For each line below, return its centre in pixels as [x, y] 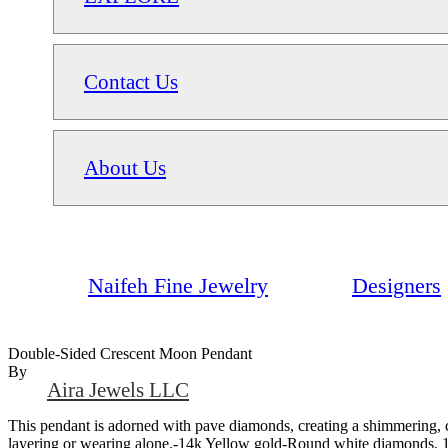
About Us [125, 167]
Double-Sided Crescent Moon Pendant [130, 353]
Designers [396, 285]
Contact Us [131, 81]
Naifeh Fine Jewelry [178, 285]
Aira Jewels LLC [118, 389]
